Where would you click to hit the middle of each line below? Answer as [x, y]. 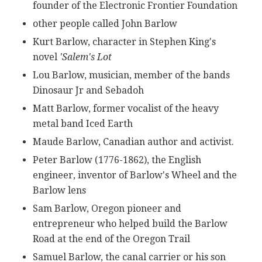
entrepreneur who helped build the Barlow [130, 224]
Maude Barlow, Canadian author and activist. [133, 142]
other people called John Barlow [105, 24]
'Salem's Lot [85, 57]
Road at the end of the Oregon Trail [111, 239]
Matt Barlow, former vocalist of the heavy [125, 108]
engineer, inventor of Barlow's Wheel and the [135, 175]
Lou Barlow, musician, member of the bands [131, 75]
